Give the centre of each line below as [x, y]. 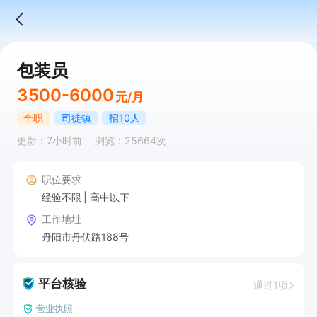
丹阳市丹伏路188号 [85, 236]
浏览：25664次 [130, 141]
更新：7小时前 [49, 141]
